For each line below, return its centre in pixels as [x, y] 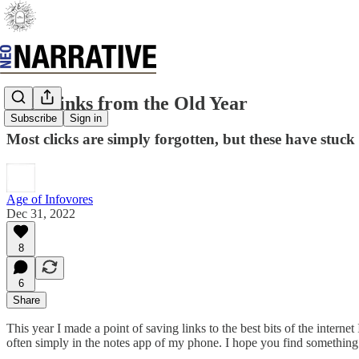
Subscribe [34, 119]
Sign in [86, 119]
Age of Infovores [50, 199]
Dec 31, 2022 [41, 213]
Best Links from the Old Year [127, 103]
